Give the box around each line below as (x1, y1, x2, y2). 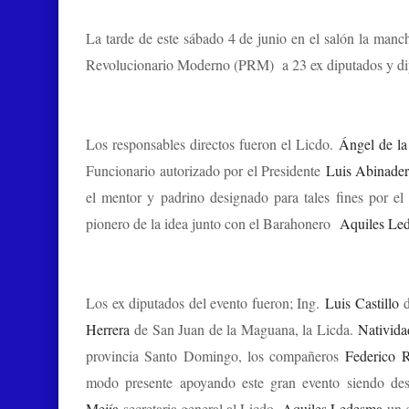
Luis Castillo (325, 293, 404, 312)
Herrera (86, 320, 130, 339)
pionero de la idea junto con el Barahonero (86, 214, 340, 233)
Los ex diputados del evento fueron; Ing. (86, 293, 326, 312)
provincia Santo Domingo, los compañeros (86, 346, 346, 365)
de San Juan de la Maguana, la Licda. (130, 320, 359, 339)
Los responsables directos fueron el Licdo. (86, 134, 339, 153)
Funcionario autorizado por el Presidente (86, 161, 326, 180)
